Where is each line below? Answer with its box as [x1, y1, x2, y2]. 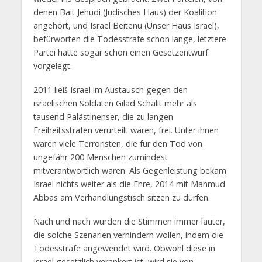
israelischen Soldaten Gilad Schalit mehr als [33, 98, 197, 109]
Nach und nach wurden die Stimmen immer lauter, [33, 216, 225, 227]
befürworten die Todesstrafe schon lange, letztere [33, 33, 226, 45]
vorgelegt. [33, 60, 72, 72]
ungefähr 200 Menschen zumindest [33, 151, 168, 163]
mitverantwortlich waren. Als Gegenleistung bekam [33, 165, 226, 177]
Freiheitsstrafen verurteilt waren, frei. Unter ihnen [33, 125, 219, 136]
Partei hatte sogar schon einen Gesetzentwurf [33, 47, 208, 58]
